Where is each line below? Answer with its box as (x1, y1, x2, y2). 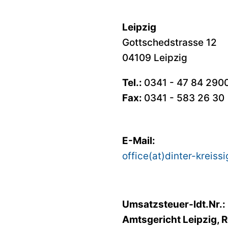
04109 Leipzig (122, 51, 187, 64)
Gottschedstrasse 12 (122, 36, 217, 48)
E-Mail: (122, 134, 155, 147)
